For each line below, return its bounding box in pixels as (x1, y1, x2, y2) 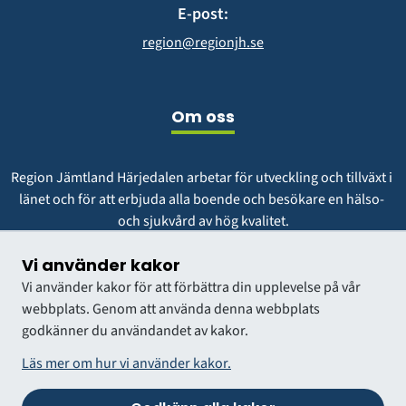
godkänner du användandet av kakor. (22, 321, 248, 341)
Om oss (171, 104, 235, 128)
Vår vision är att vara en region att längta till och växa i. (40, 246, 366, 267)
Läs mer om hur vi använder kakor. (22, 353, 231, 373)
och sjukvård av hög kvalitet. (117, 210, 289, 231)
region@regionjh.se (142, 32, 264, 53)
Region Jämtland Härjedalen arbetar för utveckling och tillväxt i (11, 167, 392, 188)
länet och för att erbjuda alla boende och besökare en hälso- (19, 188, 384, 209)
